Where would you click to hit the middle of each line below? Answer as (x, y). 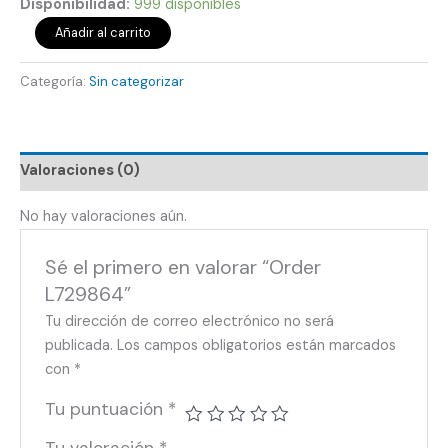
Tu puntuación (107, 409)
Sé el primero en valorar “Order (183, 267)
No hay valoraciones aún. (103, 217)
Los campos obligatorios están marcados (257, 346)
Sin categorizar (136, 81)
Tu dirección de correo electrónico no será (190, 322)
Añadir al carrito (102, 33)
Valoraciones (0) (80, 171)
